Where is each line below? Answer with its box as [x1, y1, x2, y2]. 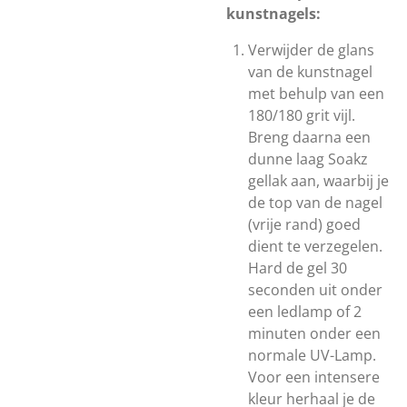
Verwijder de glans [248, 40, 374, 60]
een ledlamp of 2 [248, 302, 362, 322]
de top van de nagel [248, 193, 382, 213]
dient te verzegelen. [248, 236, 382, 256]
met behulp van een [248, 84, 384, 104]
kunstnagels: [226, 4, 321, 24]
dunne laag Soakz [248, 149, 368, 169]
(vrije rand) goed [248, 214, 361, 234]
